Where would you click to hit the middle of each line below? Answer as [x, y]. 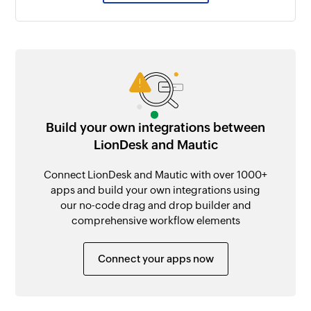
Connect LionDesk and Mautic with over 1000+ [155, 174]
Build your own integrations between [155, 127]
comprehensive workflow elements [155, 220]
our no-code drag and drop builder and [155, 205]
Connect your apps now [155, 258]
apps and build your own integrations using [155, 190]
